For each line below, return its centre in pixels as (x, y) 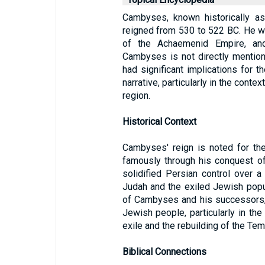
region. (136, 96)
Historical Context (159, 122)
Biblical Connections (164, 252)
